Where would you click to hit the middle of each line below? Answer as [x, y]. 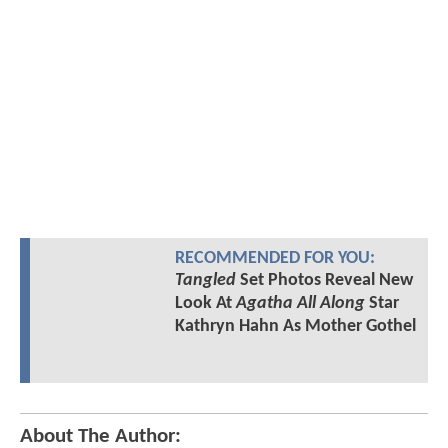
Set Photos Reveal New [324, 281]
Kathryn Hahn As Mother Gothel [295, 327]
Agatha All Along [300, 304]
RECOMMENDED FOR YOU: [274, 259]
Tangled [205, 281]
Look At [205, 304]
